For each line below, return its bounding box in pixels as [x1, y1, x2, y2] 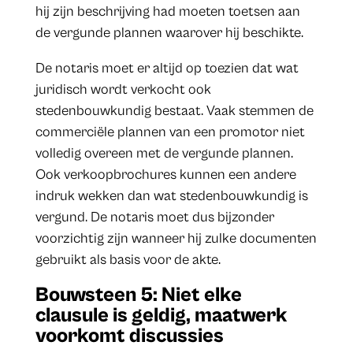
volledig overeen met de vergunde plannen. [35, 144, 293, 162]
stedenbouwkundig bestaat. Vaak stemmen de [35, 102, 314, 119]
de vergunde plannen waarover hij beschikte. [35, 24, 303, 41]
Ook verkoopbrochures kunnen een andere [35, 165, 296, 183]
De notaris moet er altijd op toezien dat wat [35, 59, 299, 76]
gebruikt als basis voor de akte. [35, 251, 221, 268]
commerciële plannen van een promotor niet [35, 123, 305, 140]
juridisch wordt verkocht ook [35, 80, 211, 98]
